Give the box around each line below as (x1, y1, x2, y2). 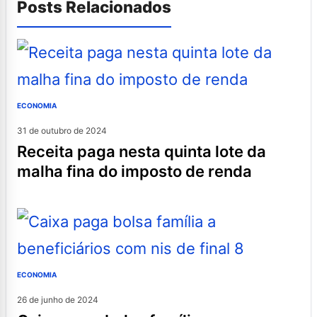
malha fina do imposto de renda (17, 161, 252, 180)
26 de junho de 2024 (17, 294, 98, 305)
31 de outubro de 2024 (17, 125, 107, 136)
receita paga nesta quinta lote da (17, 142, 27, 161)
